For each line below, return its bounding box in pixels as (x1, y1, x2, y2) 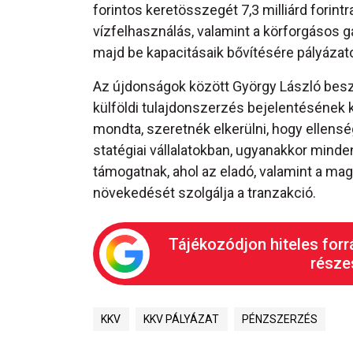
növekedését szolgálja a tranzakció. (93, 184, 316, 202)
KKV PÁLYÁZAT (143, 313, 220, 326)
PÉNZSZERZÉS (241, 313, 318, 326)
